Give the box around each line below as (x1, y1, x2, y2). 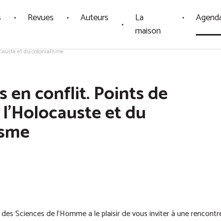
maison (135, 23, 161, 38)
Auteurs (80, 10, 109, 25)
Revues (28, 10, 54, 25)
